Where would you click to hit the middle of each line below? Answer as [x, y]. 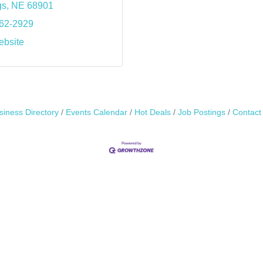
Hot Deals [153, 112]
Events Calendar [97, 112]
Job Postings [202, 112]
